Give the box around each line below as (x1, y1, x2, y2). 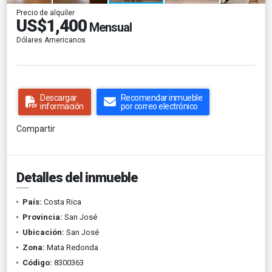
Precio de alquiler (16, 8, 75, 17)
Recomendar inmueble (120, 92, 202, 103)
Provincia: (22, 212, 63, 222)
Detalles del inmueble (16, 169, 138, 185)
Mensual (87, 19, 132, 35)
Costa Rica (42, 197, 81, 206)
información (40, 101, 84, 111)
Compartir (16, 123, 55, 134)
